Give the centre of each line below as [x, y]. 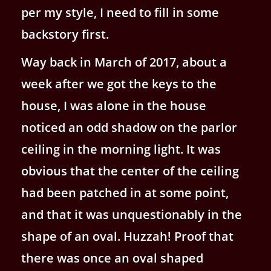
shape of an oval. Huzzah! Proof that [127, 236]
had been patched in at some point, [125, 192]
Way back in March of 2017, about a [124, 62]
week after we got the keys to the [119, 83]
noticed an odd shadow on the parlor [129, 127]
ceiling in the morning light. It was [121, 149]
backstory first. [65, 34]
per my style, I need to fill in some [120, 12]
